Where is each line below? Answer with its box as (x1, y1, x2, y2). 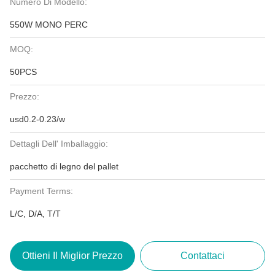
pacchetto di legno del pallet (10, 161, 118, 171)
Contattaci (180, 250, 225, 261)
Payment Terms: (10, 186, 73, 196)
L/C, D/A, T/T (10, 209, 61, 219)
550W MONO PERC (10, 20, 88, 29)
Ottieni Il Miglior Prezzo (21, 250, 123, 261)
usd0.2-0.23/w (10, 114, 65, 124)
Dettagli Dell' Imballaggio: (10, 139, 108, 149)
